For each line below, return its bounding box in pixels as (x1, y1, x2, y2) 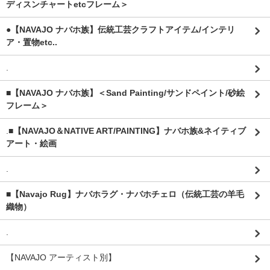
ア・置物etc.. (6, 37, 57, 47)
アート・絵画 (6, 139, 57, 148)
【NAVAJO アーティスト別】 (6, 253, 116, 262)
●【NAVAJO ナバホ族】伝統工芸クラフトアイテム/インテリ (6, 25, 235, 34)
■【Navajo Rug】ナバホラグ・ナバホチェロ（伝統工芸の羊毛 (6, 189, 244, 199)
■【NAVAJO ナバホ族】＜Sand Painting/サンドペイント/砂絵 (6, 88, 245, 98)
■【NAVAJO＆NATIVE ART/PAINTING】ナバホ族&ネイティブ (8, 126, 246, 136)
